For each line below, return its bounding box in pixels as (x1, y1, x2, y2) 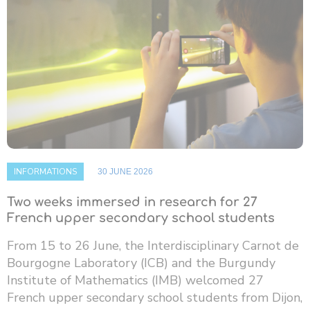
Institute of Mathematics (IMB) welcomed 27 (7, 272, 264, 289)
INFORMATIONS (14, 166, 77, 178)
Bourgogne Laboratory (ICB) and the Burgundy (7, 255, 275, 272)
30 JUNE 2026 (98, 167, 153, 177)
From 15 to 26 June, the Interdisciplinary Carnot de (7, 237, 299, 255)
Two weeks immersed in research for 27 (7, 195, 257, 210)
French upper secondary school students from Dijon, (7, 289, 302, 307)
